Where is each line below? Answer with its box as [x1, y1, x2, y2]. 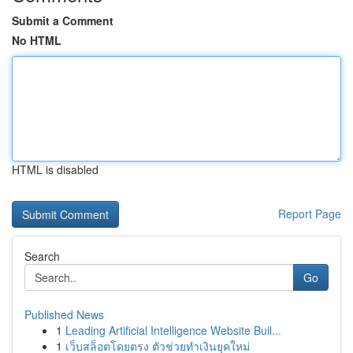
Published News [24, 307, 104, 322]
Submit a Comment [12, 13, 113, 28]
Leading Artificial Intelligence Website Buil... [65, 322, 281, 338]
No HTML [12, 32, 61, 48]
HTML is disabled [12, 162, 98, 177]
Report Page [278, 206, 341, 221]
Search [24, 248, 60, 264]
